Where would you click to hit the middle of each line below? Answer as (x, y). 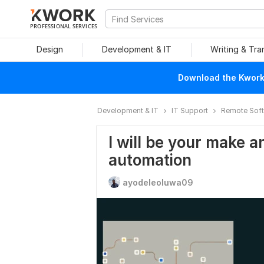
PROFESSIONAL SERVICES (64, 26)
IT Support (190, 110)
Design (49, 49)
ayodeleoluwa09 (158, 182)
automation (150, 160)
